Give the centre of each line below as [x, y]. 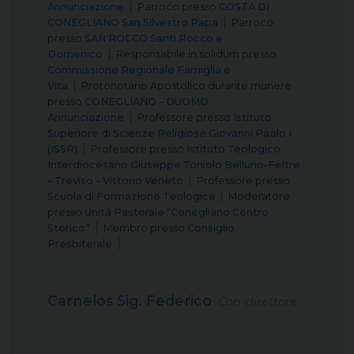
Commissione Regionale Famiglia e [139, 70]
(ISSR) [62, 149]
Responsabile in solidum [178, 54]
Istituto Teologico [233, 149]
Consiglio [211, 228]
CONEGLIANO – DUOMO [147, 102]
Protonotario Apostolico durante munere [186, 86]
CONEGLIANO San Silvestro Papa [133, 23]
